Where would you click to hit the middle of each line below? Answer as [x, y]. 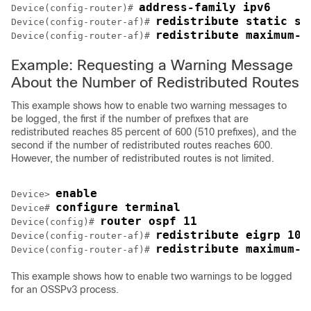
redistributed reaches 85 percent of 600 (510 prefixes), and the [154, 132]
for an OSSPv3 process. [65, 289]
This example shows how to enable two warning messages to [149, 106]
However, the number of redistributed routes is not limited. [143, 158]
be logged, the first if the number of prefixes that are [130, 119]
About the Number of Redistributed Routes [155, 82]
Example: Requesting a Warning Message [152, 65]
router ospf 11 [149, 221]
